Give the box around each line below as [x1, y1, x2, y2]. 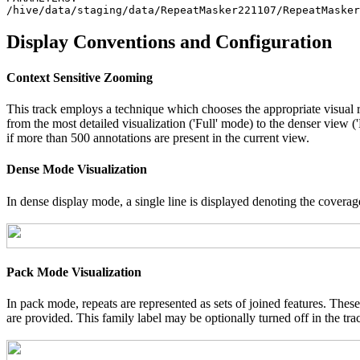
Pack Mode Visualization [6, 264, 141, 279]
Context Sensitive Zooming [6, 70, 153, 84]
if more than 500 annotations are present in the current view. [6, 130, 309, 145]
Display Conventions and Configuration [6, 31, 332, 53]
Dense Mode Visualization [6, 162, 147, 177]
